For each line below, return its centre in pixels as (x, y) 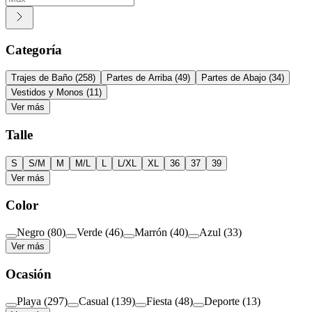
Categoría (34, 49)
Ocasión (29, 274)
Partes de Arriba (139, 78)
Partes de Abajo (234, 78)
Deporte (222, 301)
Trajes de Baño (42, 78)
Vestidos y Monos (47, 93)
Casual (94, 301)
